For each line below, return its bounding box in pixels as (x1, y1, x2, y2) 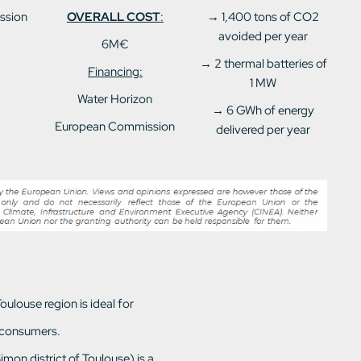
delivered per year (216, 122, 311, 138)
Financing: (87, 64, 143, 80)
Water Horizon (77, 91, 153, 107)
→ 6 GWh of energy (212, 102, 315, 118)
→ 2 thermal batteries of (199, 56, 327, 72)
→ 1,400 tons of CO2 (207, 9, 320, 25)
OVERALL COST (66, 9, 160, 25)
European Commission (55, 118, 176, 135)
